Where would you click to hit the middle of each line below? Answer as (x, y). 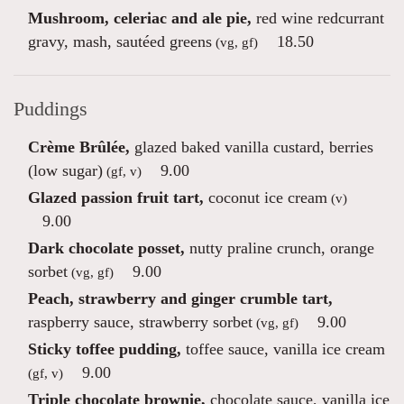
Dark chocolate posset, (106, 248)
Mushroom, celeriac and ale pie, (140, 18)
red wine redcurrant (318, 18)
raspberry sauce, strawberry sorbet (140, 322)
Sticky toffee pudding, (105, 349)
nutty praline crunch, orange (280, 248)
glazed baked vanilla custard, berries (252, 147)
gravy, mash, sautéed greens (120, 41)
